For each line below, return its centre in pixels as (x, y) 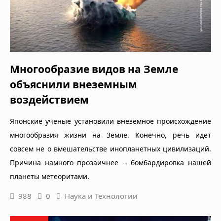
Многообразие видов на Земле (94, 69)
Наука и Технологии (101, 196)
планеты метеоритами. (50, 177)
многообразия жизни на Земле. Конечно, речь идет (110, 135)
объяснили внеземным (74, 85)
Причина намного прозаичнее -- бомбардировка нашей (110, 163)
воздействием (49, 100)
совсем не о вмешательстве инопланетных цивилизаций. (110, 149)
